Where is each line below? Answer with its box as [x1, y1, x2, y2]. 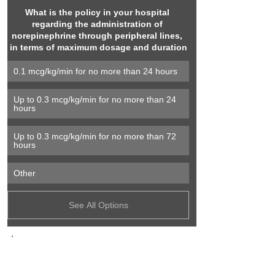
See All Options [68, 200, 128, 211]
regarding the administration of [31, 19, 165, 29]
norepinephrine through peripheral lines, [12, 31, 185, 41]
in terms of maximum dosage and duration [9, 42, 187, 53]
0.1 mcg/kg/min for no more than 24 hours [14, 66, 177, 77]
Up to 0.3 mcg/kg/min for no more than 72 [14, 131, 179, 142]
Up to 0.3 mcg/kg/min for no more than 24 [14, 95, 179, 105]
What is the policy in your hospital [25, 7, 172, 18]
